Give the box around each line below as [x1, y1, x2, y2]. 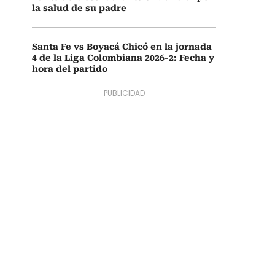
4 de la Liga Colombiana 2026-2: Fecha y [32, 53, 214, 63]
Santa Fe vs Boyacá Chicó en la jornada [32, 42, 212, 52]
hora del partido [32, 64, 107, 74]
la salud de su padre [32, 3, 126, 13]
